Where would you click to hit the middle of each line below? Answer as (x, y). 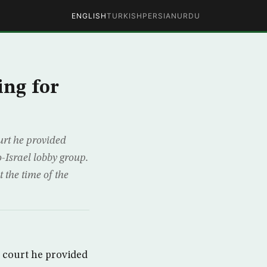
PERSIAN (160, 15)
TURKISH (125, 15)
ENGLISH (89, 15)
